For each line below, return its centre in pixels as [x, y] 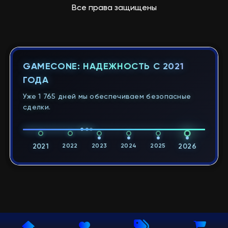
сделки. [37, 107]
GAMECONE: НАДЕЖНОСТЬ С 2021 [104, 66]
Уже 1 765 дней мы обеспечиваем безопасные [107, 96]
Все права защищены [114, 8]
